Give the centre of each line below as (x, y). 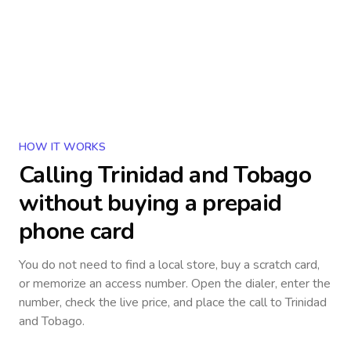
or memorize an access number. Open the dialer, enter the (175, 284)
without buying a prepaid (150, 203)
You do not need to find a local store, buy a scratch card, (169, 265)
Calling (58, 175)
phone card (77, 232)
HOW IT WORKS (62, 147)
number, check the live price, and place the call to (152, 302)
